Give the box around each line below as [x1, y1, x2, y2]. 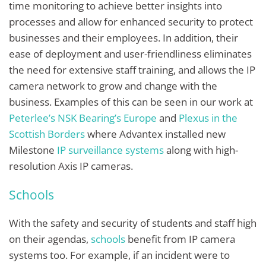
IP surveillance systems [57, 143, 164, 157]
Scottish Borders [9, 127, 85, 141]
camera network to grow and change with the [9, 79, 217, 93]
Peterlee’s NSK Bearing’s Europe [9, 111, 157, 125]
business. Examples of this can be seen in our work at [9, 95, 253, 109]
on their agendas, [9, 232, 91, 246]
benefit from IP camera [125, 232, 235, 246]
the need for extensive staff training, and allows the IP [9, 63, 255, 77]
